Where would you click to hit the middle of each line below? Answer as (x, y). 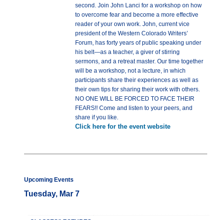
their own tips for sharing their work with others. (137, 90)
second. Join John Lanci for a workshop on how (138, 6)
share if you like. (96, 118)
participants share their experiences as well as (137, 80)
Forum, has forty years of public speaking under (138, 43)
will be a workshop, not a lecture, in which (130, 71)
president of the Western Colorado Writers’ (131, 34)
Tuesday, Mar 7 (52, 194)
